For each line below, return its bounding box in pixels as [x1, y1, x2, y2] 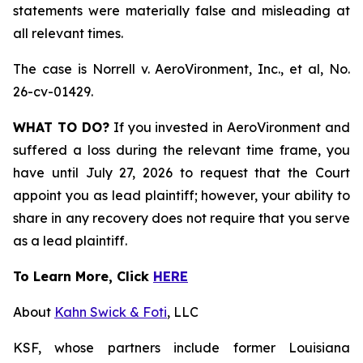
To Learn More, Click [13, 268, 153, 284]
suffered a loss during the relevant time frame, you [13, 142, 350, 158]
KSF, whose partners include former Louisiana [13, 340, 350, 356]
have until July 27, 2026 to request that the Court [13, 164, 350, 181]
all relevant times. [13, 25, 123, 41]
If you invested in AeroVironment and [109, 119, 350, 135]
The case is [13, 61, 92, 77]
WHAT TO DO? [13, 119, 109, 135]
